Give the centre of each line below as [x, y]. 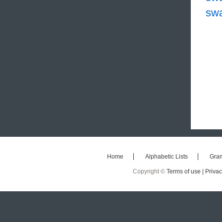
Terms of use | [186, 172]
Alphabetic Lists [166, 157]
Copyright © [149, 172]
